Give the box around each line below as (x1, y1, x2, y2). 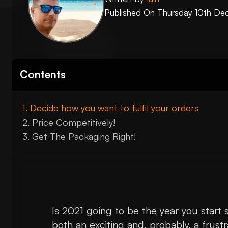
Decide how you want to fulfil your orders (30, 102, 198, 114)
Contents (20, 68, 66, 81)
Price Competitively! (32, 117, 115, 128)
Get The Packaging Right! (32, 131, 136, 142)
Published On (104, 7, 158, 18)
